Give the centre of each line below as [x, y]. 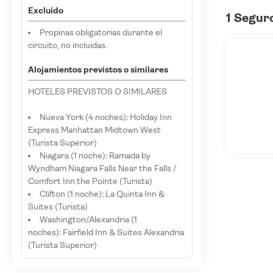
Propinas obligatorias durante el [101, 32]
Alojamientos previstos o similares [98, 69]
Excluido [46, 10]
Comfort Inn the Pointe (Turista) [90, 181]
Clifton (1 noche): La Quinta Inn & [102, 194]
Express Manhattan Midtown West [94, 130]
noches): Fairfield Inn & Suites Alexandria [106, 232]
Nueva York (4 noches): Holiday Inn [106, 117]
